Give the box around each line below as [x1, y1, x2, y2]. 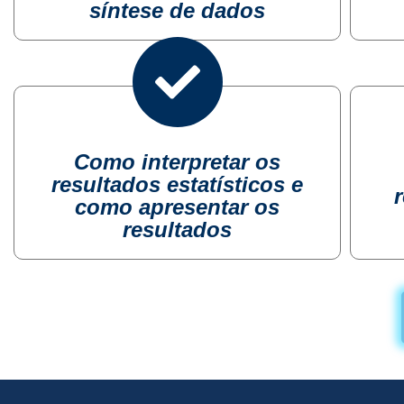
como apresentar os [75, 195, 280, 219]
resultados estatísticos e [51, 172, 304, 197]
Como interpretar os [74, 150, 281, 174]
